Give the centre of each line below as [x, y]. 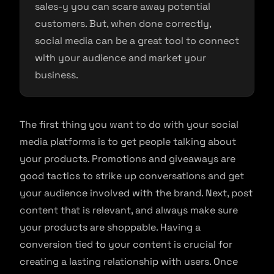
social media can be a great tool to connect [137, 41]
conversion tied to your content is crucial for [126, 244]
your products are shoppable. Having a [110, 227]
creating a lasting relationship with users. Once [129, 261]
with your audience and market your [120, 58]
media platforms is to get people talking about [128, 142]
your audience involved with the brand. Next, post [136, 193]
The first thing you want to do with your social [129, 124]
